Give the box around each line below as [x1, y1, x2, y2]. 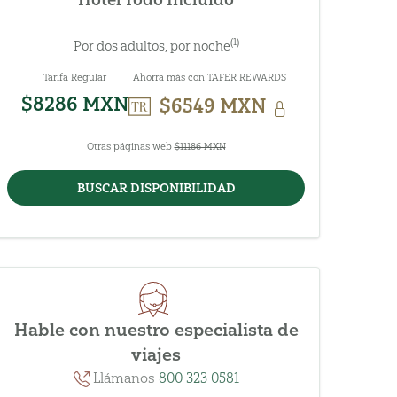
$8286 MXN [21, 92, 129, 116]
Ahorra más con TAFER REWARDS [133, 72, 286, 83]
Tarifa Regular [43, 72, 107, 83]
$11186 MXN [174, 141, 226, 152]
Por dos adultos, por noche [73, 38, 230, 54]
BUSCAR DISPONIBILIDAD [76, 180, 236, 197]
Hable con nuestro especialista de [13, 319, 299, 341]
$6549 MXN [160, 93, 266, 118]
